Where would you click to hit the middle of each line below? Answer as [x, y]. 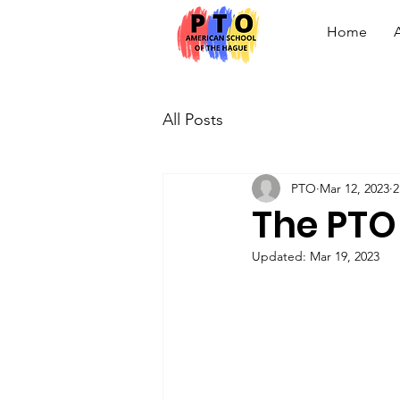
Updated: [281, 257]
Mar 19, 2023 [345, 257]
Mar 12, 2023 [354, 188]
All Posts [193, 119]
